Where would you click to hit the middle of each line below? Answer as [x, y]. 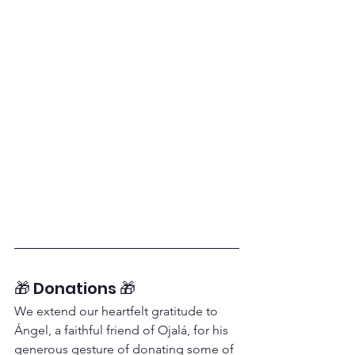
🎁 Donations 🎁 [75, 288]
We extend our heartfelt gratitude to [118, 311]
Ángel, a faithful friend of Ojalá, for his [123, 330]
